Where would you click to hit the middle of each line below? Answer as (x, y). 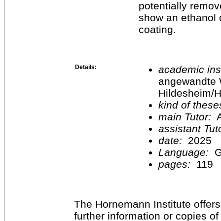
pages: (176, 164)
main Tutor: (186, 116)
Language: (186, 152)
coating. (157, 29)
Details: (86, 67)
